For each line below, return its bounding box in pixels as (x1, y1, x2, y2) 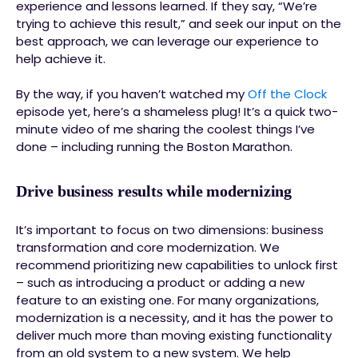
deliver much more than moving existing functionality (16, 327, 332, 344)
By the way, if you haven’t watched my (16, 86, 248, 102)
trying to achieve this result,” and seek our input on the (16, 15, 341, 32)
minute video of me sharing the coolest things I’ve (16, 121, 315, 137)
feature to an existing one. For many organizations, (16, 292, 319, 308)
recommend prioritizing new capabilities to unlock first (16, 257, 338, 273)
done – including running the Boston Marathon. (16, 138, 292, 155)
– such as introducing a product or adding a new (16, 274, 304, 291)
